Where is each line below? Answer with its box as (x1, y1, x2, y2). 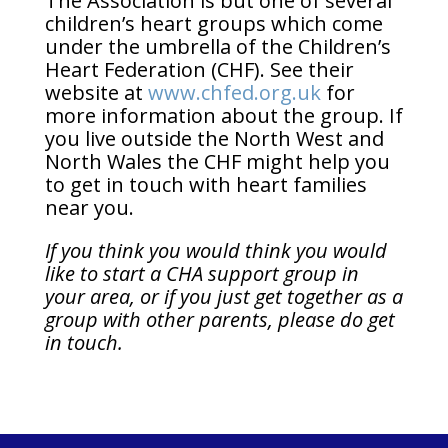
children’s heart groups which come (44, 10, 383, 37)
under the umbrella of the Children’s (44, 33, 391, 60)
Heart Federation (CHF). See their (44, 56, 354, 83)
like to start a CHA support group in (44, 260, 359, 287)
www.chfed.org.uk (147, 79, 321, 106)
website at (44, 79, 148, 106)
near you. (44, 194, 134, 221)
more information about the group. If (44, 102, 403, 129)
